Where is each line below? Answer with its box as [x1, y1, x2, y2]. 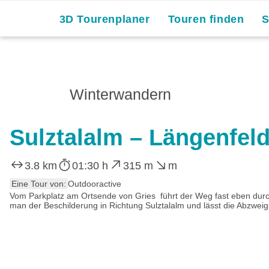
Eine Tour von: [11, 178, 66, 189]
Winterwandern [70, 86, 171, 103]
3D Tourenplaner [59, 13, 150, 25]
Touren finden [168, 13, 244, 25]
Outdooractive [68, 178, 121, 189]
